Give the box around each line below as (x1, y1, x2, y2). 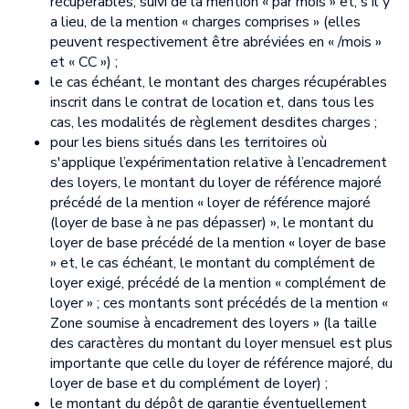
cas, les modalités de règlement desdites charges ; (50, 111, 377, 132)
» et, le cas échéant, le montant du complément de (50, 252, 375, 273)
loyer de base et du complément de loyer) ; (50, 372, 328, 393)
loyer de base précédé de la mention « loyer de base (50, 232, 386, 253)
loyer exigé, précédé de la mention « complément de (50, 272, 386, 293)
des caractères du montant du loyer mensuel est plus (50, 332, 393, 353)
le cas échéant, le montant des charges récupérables (50, 71, 387, 92)
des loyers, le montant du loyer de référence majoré (50, 172, 382, 193)
